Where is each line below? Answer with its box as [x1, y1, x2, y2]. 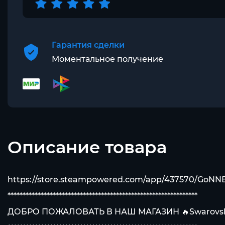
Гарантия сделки [52, 40, 125, 50]
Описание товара [8, 137, 167, 158]
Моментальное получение [52, 54, 163, 64]
